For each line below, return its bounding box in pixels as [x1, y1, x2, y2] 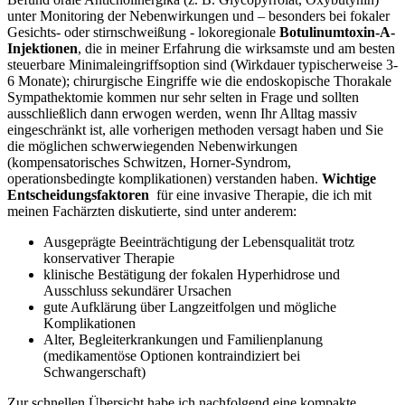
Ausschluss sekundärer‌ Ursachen [43, 283, 231, 298]
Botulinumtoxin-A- [279, 24, 395, 40]
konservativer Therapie [43, 250, 174, 266]
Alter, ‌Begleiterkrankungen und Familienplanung [43, 332, 323, 347]
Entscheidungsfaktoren [7, 187, 149, 202]
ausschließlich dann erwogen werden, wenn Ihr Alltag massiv [7, 106, 357, 121]
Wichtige [322, 171, 376, 186]
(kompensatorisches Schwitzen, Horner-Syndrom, [7, 155, 291, 170]
